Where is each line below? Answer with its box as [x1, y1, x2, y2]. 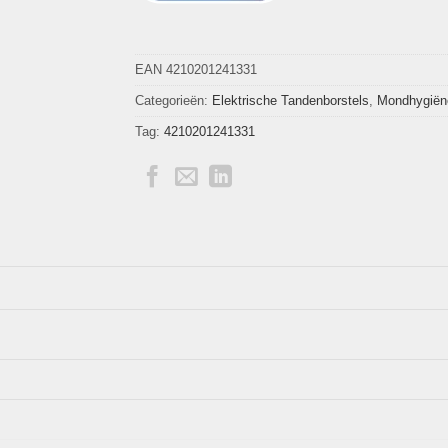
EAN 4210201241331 [134, 62, 257, 78]
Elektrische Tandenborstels [211, 93, 369, 109]
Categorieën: [134, 93, 212, 109]
